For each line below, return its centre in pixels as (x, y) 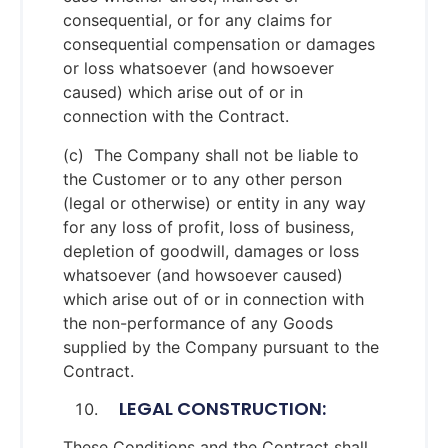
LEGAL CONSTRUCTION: (214, 409)
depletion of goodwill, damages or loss (211, 250)
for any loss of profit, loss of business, (208, 226)
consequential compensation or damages (219, 44)
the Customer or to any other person (202, 178)
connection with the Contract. (176, 116)
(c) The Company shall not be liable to (211, 154)
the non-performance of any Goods (198, 322)
